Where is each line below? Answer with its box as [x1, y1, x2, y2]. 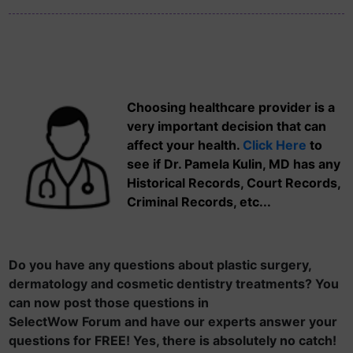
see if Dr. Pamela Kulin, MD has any [127, 156, 340, 172]
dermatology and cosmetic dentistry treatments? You [9, 276, 339, 292]
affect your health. [127, 137, 243, 153]
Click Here [243, 137, 307, 153]
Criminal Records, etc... [127, 194, 271, 210]
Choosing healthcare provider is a [127, 99, 335, 115]
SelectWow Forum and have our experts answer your [9, 314, 337, 329]
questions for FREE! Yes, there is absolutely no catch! [9, 333, 336, 348]
